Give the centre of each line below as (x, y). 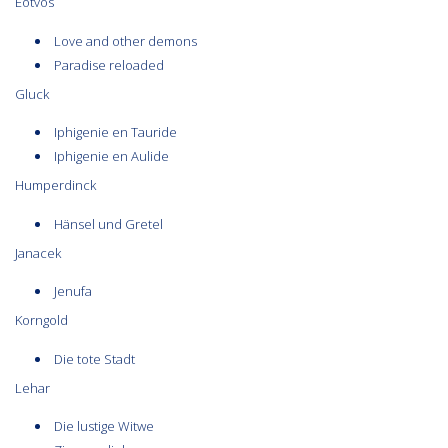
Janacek (41, 252)
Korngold (41, 320)
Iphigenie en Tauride (115, 132)
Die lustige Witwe (104, 426)
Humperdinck (55, 185)
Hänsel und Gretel (108, 223)
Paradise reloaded (109, 64)
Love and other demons (125, 40)
